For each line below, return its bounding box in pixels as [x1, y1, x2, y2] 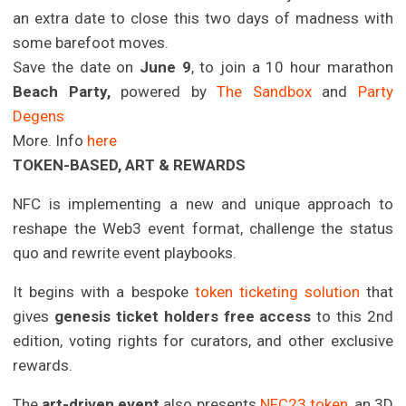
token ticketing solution [194, 282, 360, 301]
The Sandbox [217, 82, 323, 101]
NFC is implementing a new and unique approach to [13, 194, 393, 213]
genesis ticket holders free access [54, 306, 312, 325]
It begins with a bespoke [13, 282, 195, 301]
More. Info [13, 130, 88, 150]
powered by [110, 82, 217, 101]
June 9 [140, 57, 191, 76]
